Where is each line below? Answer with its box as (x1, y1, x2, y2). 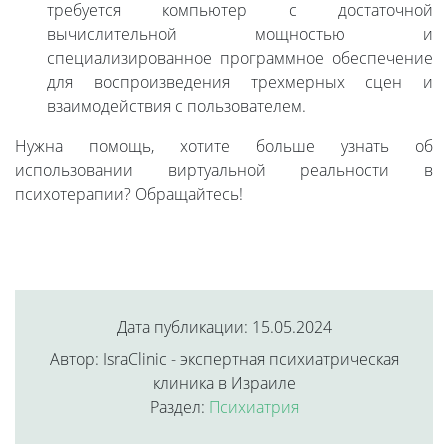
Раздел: (149, 396, 209, 419)
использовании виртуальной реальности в (15, 159, 433, 182)
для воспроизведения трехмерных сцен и (47, 71, 433, 94)
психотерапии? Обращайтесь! (15, 183, 243, 206)
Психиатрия (208, 396, 299, 419)
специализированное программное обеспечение (47, 47, 433, 70)
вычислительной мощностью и (47, 23, 433, 46)
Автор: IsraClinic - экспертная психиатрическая (49, 348, 399, 371)
